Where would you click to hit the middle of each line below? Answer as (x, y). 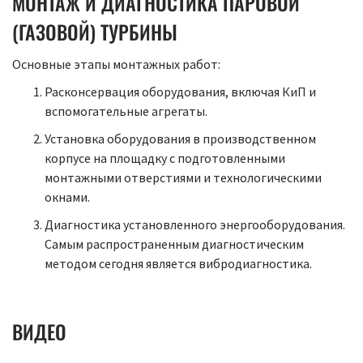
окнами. (67, 197)
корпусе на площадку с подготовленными (165, 158)
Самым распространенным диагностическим (174, 244)
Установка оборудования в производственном (180, 139)
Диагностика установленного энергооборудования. (195, 225)
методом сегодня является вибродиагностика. (178, 264)
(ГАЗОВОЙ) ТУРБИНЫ (95, 32)
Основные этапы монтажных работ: (116, 64)
